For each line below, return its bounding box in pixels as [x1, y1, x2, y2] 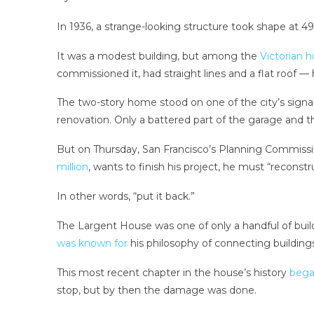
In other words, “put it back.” [56, 190, 195, 203]
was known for [56, 236, 128, 250]
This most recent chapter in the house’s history [56, 266, 289, 279]
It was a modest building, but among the [56, 49, 260, 62]
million [56, 161, 88, 174]
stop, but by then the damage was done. [56, 283, 257, 296]
